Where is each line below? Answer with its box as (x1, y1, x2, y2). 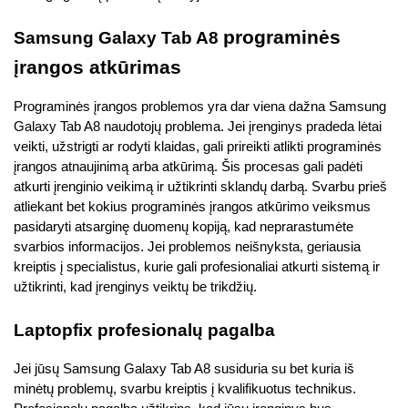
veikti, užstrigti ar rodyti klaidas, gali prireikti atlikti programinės (14, 139, 382, 155)
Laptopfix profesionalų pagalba (14, 320, 275, 340)
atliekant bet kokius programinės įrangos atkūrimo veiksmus (14, 199, 371, 215)
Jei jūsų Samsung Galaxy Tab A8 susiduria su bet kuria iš (14, 361, 354, 376)
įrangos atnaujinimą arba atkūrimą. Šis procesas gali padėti (14, 159, 362, 175)
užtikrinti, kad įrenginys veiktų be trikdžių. (14, 280, 257, 295)
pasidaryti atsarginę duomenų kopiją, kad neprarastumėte (14, 219, 353, 235)
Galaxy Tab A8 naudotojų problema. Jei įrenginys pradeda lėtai (14, 119, 382, 135)
